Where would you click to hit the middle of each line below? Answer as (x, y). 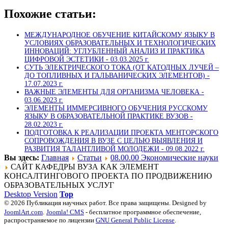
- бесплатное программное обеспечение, (142, 212)
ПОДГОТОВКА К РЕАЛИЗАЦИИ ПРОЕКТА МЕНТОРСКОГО (121, 132)
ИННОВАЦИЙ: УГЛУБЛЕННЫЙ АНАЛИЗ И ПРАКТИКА (115, 51)
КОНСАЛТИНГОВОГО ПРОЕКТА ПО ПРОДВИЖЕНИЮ (108, 176)
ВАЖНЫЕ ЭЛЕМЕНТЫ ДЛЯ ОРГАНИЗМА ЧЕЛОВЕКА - (114, 92)
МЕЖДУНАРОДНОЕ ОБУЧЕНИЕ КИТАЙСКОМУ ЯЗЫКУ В (120, 35)
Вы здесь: (23, 157)
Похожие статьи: (50, 14)
